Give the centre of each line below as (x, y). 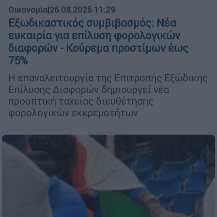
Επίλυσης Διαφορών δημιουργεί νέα (89, 90)
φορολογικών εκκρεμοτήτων (73, 113)
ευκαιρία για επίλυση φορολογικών (94, 36)
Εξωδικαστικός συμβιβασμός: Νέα (92, 23)
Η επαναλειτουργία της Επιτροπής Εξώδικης (108, 78)
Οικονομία (28, 10)
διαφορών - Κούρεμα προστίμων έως (98, 48)
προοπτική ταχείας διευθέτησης (81, 101)
